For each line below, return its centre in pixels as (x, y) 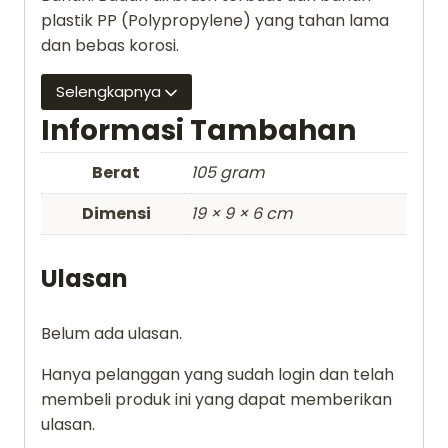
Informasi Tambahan (198, 131)
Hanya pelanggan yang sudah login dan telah (217, 375)
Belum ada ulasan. (111, 334)
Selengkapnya (108, 92)
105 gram (227, 173)
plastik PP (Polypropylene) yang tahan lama (215, 21)
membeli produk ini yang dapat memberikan (216, 400)
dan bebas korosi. (110, 46)
